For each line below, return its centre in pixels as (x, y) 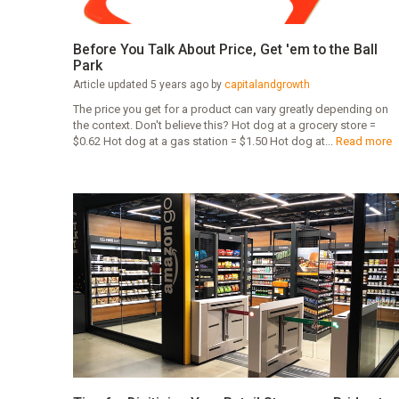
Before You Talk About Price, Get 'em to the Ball (225, 49)
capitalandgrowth (267, 84)
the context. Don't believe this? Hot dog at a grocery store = (224, 125)
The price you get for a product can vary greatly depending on (230, 109)
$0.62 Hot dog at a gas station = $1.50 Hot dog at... (204, 141)
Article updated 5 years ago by (148, 84)
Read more (363, 141)
